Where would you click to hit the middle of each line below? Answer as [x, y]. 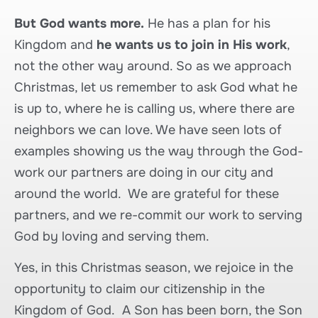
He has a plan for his [207, 24]
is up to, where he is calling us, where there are [154, 109]
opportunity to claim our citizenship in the [139, 289]
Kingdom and [55, 45]
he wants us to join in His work [192, 45]
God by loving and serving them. [112, 237]
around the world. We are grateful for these [147, 194]
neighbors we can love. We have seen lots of [148, 130]
